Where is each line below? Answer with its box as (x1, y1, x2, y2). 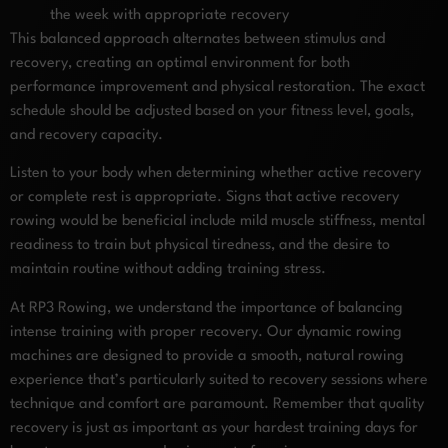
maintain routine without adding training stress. (10, 262, 326, 278)
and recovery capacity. (10, 127, 163, 143)
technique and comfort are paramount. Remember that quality (10, 396, 424, 412)
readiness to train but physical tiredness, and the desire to (10, 238, 390, 254)
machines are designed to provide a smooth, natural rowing (10, 348, 404, 364)
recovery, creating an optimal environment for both (10, 55, 350, 71)
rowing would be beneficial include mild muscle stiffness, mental (10, 214, 425, 230)
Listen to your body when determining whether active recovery (10, 166, 421, 182)
